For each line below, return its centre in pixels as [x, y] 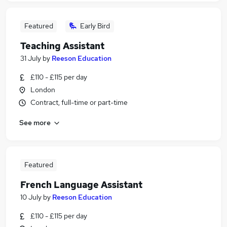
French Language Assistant [81, 185]
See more [35, 122]
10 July [31, 197]
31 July [31, 58]
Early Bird [95, 26]
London [43, 90]
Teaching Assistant [62, 46]
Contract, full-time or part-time [79, 102]
